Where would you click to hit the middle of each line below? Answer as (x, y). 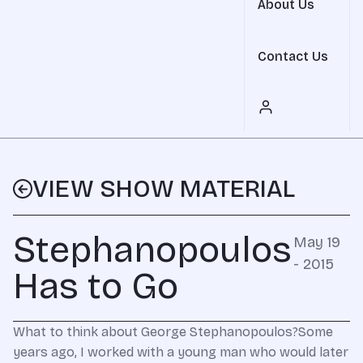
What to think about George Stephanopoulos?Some (173, 332)
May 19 (317, 242)
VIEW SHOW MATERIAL (164, 189)
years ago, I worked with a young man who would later (181, 352)
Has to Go (96, 286)
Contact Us (293, 56)
